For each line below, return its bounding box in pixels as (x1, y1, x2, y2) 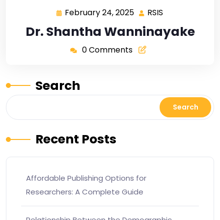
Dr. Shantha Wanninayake (25, 23, 195, 40)
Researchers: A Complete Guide (26, 186, 143, 197)
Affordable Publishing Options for (26, 172, 146, 183)
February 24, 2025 (64, 6, 134, 18)
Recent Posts (35, 130, 116, 148)
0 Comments (82, 44, 133, 55)
